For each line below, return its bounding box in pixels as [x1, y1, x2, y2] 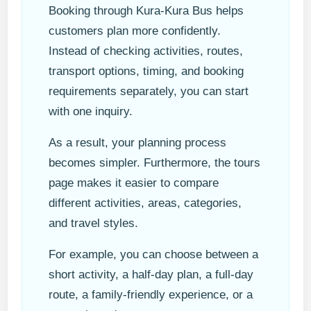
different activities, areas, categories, [49, 196, 242, 210]
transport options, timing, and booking [49, 65, 244, 78]
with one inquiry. [49, 105, 133, 119]
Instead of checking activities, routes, [49, 44, 244, 58]
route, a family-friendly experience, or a [49, 288, 253, 302]
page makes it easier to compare [49, 176, 219, 190]
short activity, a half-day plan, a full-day [49, 268, 254, 282]
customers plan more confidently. [49, 24, 221, 38]
